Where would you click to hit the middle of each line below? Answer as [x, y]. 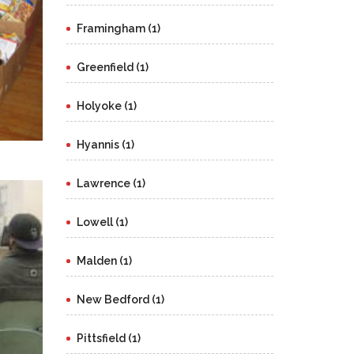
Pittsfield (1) [108, 338]
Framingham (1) [118, 28]
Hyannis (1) [105, 145]
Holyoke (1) [106, 106]
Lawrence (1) [111, 183]
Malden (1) [104, 261]
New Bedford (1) [120, 299]
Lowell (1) [102, 222]
